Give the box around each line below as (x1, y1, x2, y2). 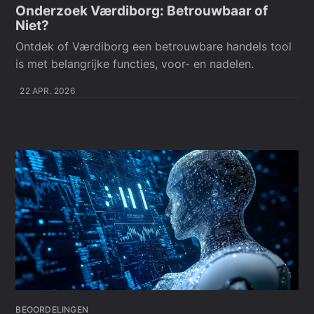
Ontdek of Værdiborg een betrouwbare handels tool (15, 39, 292, 54)
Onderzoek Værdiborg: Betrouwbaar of (15, 2, 268, 19)
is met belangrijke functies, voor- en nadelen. (15, 57, 254, 71)
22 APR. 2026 (20, 86, 75, 97)
